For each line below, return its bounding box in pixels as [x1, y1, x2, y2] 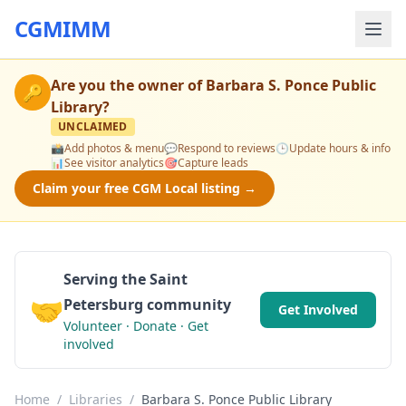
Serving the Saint [63, 269, 188, 289]
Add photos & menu [64, 140, 164, 156]
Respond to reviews [178, 140, 275, 156]
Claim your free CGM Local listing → [33, 179, 256, 197]
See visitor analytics [64, 155, 164, 170]
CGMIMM [14, 14, 111, 43]
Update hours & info [289, 140, 391, 156]
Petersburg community [63, 295, 231, 314]
